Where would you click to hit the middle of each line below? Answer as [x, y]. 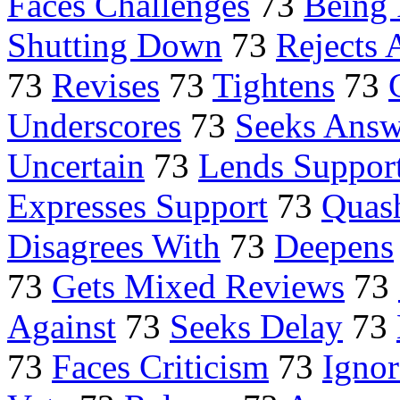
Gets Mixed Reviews [198, 287]
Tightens [274, 86]
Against [62, 327]
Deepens [334, 246]
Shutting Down [115, 46]
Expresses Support [137, 206]
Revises [106, 86]
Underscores [94, 126]
